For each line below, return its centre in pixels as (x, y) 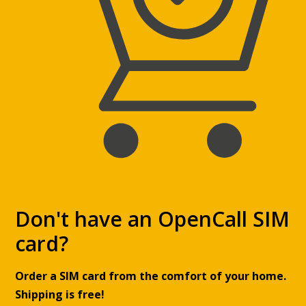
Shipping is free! (60, 295)
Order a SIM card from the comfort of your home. (151, 276)
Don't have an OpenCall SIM (153, 219)
